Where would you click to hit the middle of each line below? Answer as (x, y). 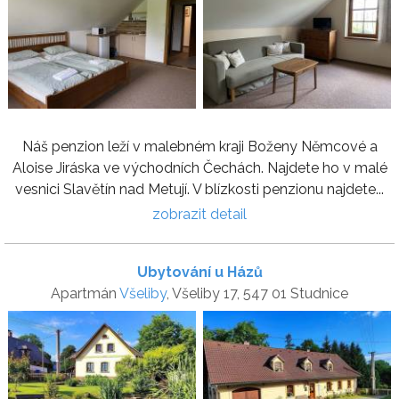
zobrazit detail (199, 214)
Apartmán (85, 293)
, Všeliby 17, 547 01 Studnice (257, 293)
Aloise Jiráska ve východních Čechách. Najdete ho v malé (199, 167)
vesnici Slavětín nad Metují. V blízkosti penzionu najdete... (199, 189)
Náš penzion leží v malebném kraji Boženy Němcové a (199, 146)
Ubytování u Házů (199, 272)
